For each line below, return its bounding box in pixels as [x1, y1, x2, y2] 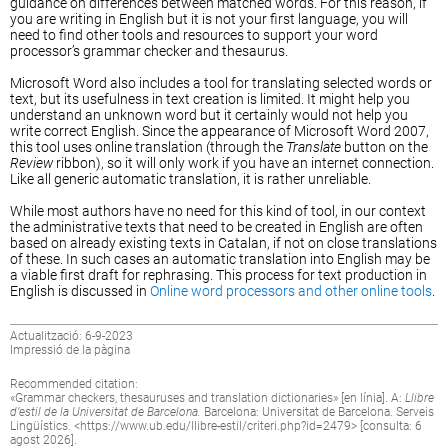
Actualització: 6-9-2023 [10, 328, 133, 343]
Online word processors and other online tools [150, 283, 432, 300]
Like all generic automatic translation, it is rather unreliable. [10, 171, 371, 188]
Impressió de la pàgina [10, 342, 130, 357]
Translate [286, 139, 341, 156]
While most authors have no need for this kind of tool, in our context [10, 203, 426, 220]
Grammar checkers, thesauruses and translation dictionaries [15, 390, 333, 405]
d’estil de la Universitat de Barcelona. [10, 404, 201, 419]
